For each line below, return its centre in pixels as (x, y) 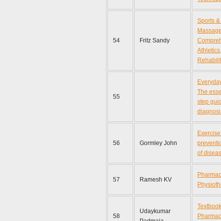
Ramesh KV (156, 180)
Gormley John (158, 143)
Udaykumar (155, 211)
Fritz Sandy (155, 40)
